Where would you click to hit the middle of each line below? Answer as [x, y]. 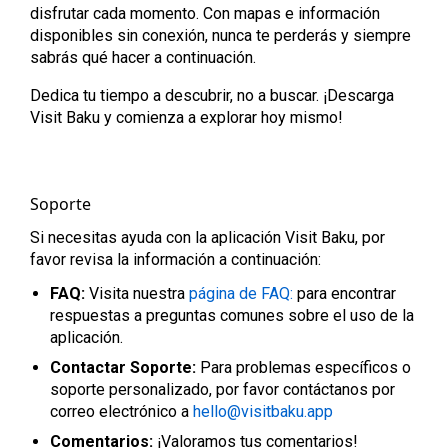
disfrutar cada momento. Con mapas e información [205, 13]
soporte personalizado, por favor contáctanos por [222, 389]
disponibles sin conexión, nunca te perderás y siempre [220, 35]
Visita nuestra [137, 293]
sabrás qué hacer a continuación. [143, 57]
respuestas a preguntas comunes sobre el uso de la [232, 315]
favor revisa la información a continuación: [175, 259]
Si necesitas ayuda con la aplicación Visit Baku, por [207, 237]
